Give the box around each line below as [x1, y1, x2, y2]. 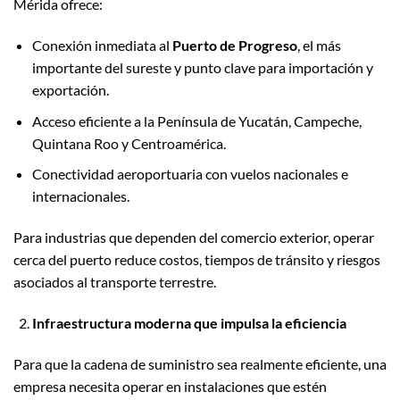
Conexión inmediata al [31, 37, 172, 54]
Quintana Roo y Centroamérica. [31, 134, 226, 152]
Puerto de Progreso [171, 37, 297, 54]
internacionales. [31, 187, 129, 205]
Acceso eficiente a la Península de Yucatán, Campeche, [31, 112, 362, 129]
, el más [296, 37, 341, 54]
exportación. [31, 81, 109, 99]
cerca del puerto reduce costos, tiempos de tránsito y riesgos [13, 251, 380, 269]
